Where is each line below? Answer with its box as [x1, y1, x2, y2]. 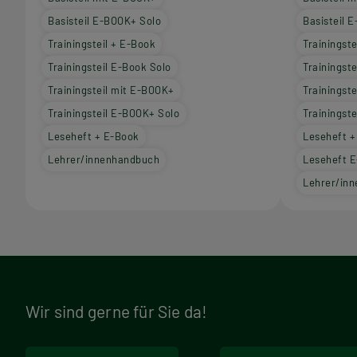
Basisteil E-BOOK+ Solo [48, 14, 162, 28]
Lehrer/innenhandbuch [48, 153, 160, 167]
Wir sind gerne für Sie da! [25, 301, 208, 321]
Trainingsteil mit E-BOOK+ [48, 84, 175, 97]
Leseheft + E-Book [48, 130, 139, 143]
